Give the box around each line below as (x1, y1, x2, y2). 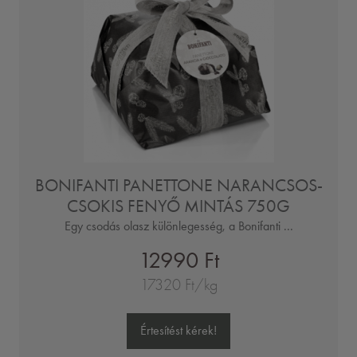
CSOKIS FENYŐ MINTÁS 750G (67, 195, 290, 216)
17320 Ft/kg (139, 275, 218, 294)
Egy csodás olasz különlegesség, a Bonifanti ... (64, 218, 293, 233)
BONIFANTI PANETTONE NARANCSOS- (34, 175, 323, 195)
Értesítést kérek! (140, 323, 217, 339)
